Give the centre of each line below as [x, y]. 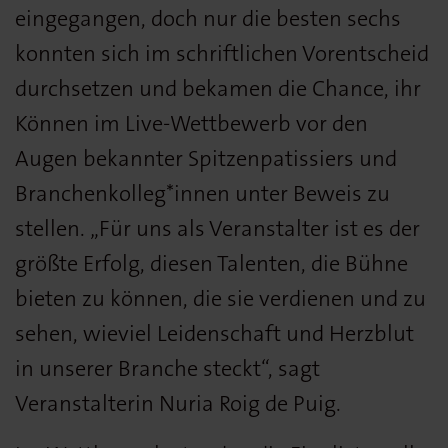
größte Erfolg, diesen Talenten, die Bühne [211, 263]
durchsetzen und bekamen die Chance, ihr [218, 88]
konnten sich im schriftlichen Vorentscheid [222, 53]
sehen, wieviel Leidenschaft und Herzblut [214, 333]
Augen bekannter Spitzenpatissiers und [206, 158]
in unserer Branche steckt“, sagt [167, 368]
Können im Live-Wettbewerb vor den [191, 123]
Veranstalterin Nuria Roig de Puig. [178, 403]
